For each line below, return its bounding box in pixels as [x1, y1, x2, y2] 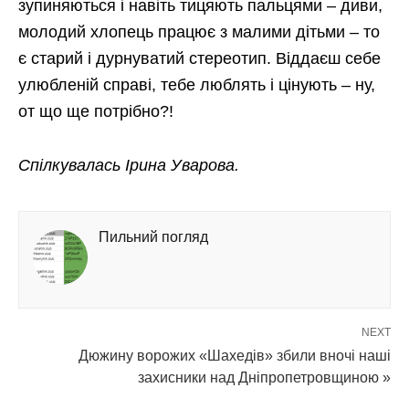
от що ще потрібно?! [18, 102, 173, 121]
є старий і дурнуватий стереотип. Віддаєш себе [18, 49, 381, 68]
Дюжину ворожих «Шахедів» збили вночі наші [79, 348, 391, 364]
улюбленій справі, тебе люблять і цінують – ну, [18, 76, 375, 95]
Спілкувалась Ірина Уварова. [18, 156, 239, 175]
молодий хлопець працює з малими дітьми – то [18, 23, 380, 42]
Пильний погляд [99, 229, 208, 246]
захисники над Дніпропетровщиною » [138, 370, 391, 386]
